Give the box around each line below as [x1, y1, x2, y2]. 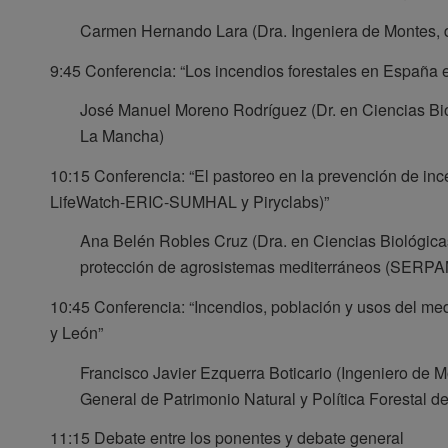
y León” [50, 321, 103, 344]
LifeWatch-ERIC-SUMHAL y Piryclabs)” [50, 189, 329, 213]
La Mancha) [80, 124, 164, 148]
